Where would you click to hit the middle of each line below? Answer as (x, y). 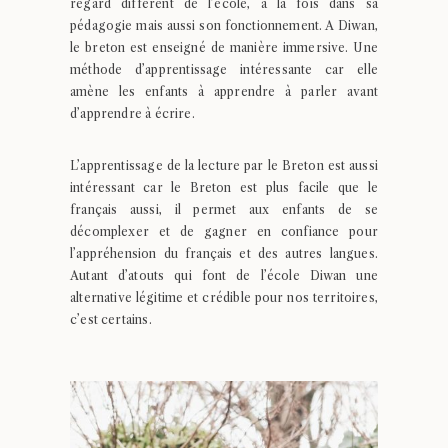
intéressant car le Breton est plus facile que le (224, 187)
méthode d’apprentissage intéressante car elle (224, 69)
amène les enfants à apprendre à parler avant (224, 91)
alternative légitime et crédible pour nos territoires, (224, 297)
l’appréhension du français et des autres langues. (224, 253)
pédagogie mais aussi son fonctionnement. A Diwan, (224, 25)
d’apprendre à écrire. (132, 113)
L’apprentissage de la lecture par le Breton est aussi (224, 165)
